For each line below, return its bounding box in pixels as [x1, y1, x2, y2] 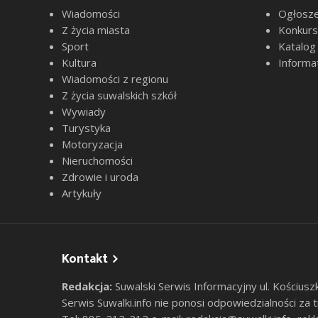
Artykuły [62, 186, 102, 201]
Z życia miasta [62, 23, 130, 38]
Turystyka [62, 121, 111, 136]
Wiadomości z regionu [62, 72, 168, 87]
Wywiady [62, 104, 106, 119]
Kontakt [62, 248, 108, 270]
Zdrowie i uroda [62, 170, 138, 185]
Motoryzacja [62, 137, 123, 152]
